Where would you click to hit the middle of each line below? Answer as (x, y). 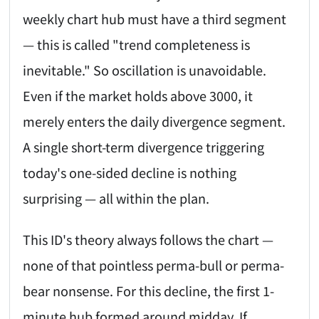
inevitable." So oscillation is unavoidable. (145, 69)
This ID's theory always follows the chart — (148, 240)
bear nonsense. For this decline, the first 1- (149, 291)
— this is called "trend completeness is (137, 44)
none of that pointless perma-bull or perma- (154, 265)
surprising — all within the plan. (116, 198)
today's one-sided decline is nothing (130, 172)
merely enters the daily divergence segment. (155, 121)
